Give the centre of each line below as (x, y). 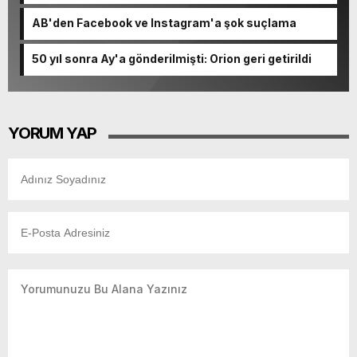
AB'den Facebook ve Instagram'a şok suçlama (164, 22)
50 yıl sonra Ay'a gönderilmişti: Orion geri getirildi (172, 58)
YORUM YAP (53, 133)
